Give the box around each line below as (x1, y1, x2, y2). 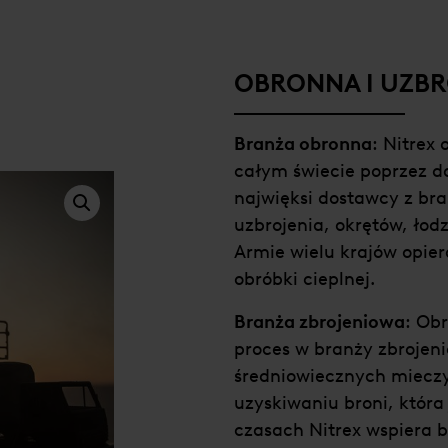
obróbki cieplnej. (234, 267, 375, 290)
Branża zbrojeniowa (234, 310, 405, 333)
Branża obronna (234, 132, 372, 155)
